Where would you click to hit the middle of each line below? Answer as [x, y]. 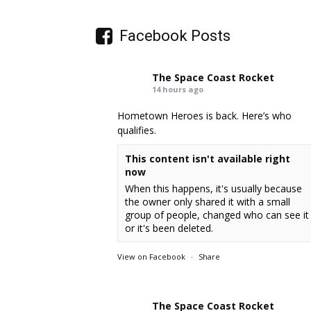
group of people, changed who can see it [217, 215]
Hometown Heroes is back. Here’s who [205, 115]
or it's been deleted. [169, 228]
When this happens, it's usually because [214, 188]
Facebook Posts [175, 35]
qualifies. [137, 130]
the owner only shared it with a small [208, 201]
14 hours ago [178, 89]
